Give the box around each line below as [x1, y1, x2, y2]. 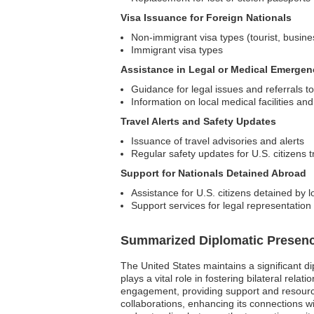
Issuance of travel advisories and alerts [131, 135, 304, 147]
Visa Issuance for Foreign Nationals [121, 12, 292, 24]
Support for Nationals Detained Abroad [121, 168, 306, 179]
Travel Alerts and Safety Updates [121, 116, 276, 128]
